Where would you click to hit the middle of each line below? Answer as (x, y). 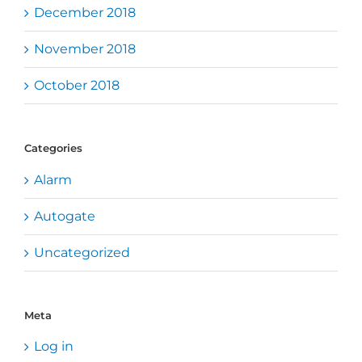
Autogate (65, 216)
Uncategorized (82, 252)
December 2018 (85, 13)
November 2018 (85, 49)
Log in (54, 346)
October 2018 (77, 86)
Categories (53, 148)
